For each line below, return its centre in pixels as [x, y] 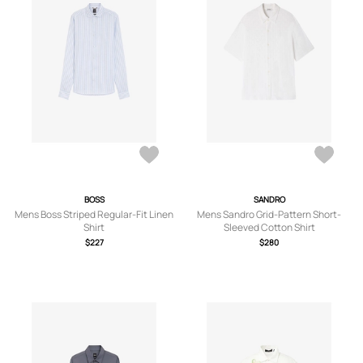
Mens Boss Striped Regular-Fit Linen [94, 214]
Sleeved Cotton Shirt [269, 227]
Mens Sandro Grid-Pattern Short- [269, 214]
